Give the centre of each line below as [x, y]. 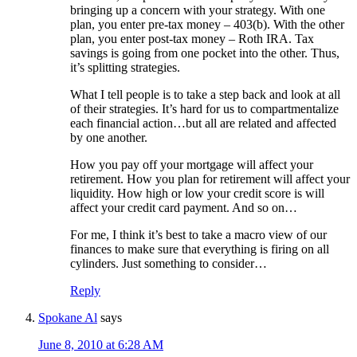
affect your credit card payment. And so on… [184, 207]
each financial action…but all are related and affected [203, 123]
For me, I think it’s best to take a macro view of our [198, 234]
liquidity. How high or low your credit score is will [197, 193]
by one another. [109, 137]
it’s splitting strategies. [125, 67]
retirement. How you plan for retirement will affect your [210, 178]
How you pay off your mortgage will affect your [192, 164]
